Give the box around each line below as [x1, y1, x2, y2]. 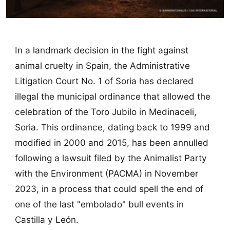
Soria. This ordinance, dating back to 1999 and [14, 122, 210, 133]
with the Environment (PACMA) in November [14, 168, 198, 179]
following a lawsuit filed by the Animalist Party [14, 152, 207, 164]
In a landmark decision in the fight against [14, 45, 188, 56]
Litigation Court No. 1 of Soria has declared [14, 75, 194, 87]
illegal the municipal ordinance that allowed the [14, 91, 210, 102]
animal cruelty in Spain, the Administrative [14, 60, 190, 71]
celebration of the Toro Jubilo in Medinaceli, [14, 106, 197, 118]
